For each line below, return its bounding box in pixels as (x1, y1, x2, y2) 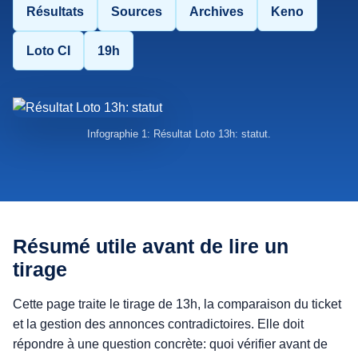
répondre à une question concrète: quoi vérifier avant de (13, 337, 328, 351)
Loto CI (26, 44, 70, 58)
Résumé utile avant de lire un (13, 235, 288, 257)
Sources (111, 5, 162, 18)
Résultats (26, 5, 84, 18)
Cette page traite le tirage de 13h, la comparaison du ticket (13, 297, 341, 311)
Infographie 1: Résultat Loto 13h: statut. (87, 128, 271, 140)
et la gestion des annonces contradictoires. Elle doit (13, 317, 304, 331)
